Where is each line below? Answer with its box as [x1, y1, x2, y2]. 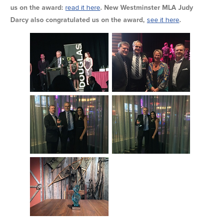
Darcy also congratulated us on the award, [10, 16, 147, 25]
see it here [147, 16, 180, 25]
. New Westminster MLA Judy [100, 3, 193, 12]
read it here [65, 3, 101, 12]
